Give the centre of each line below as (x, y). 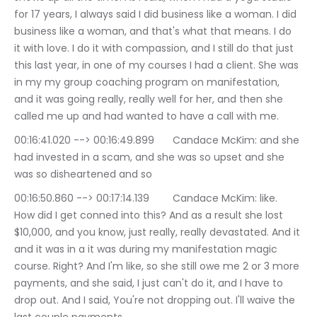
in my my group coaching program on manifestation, (148, 82)
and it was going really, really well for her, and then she (150, 99)
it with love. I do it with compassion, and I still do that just (155, 48)
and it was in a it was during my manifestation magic (147, 249)
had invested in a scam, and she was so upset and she (151, 157)
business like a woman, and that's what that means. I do (154, 31)
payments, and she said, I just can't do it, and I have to (150, 283)
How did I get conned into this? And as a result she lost (150, 215)
